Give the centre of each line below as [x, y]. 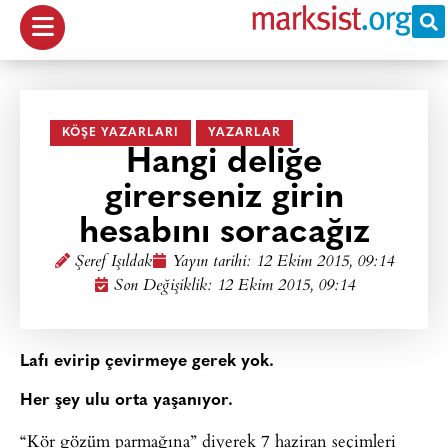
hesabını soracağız [224, 233]
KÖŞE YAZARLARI [120, 133]
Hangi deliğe [224, 163]
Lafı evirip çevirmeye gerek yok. [147, 361]
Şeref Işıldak [113, 262]
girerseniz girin [224, 198]
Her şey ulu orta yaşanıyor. [126, 401]
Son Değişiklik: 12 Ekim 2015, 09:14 [234, 286]
